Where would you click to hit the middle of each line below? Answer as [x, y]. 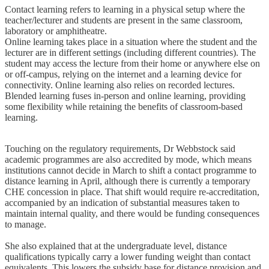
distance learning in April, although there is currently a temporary [128, 181]
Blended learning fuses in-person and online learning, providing [125, 95]
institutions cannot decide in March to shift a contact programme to [131, 170]
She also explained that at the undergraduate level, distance [116, 246]
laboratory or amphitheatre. [56, 31]
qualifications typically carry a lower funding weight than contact [128, 256]
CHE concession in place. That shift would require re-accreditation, [132, 192]
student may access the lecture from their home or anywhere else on [132, 63]
